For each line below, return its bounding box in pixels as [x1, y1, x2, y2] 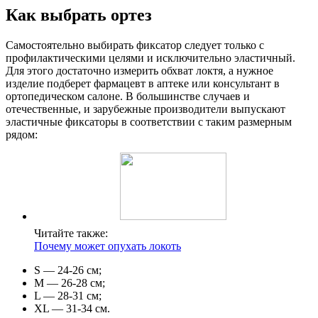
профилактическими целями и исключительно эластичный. [6, 52, 295, 64]
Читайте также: [34, 227, 108, 239]
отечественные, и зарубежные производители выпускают [6, 103, 285, 115]
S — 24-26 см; [34, 264, 102, 276]
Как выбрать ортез [6, 6, 152, 25]
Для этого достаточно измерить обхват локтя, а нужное [6, 65, 273, 77]
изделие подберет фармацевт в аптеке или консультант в [6, 77, 280, 89]
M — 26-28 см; [34, 277, 105, 289]
